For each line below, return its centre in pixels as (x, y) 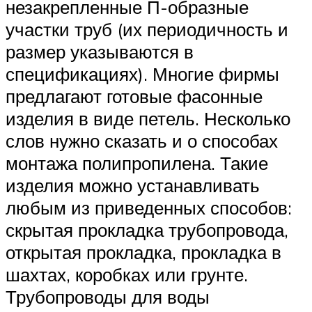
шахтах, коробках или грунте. (127, 275)
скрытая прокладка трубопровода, (147, 230)
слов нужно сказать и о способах (142, 141)
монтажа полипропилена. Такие (137, 163)
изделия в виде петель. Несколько (148, 119)
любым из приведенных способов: (149, 208)
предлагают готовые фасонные (134, 96)
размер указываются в (100, 52)
